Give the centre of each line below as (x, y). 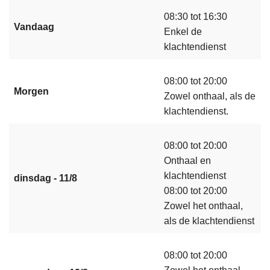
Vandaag (34, 27)
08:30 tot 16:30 (196, 17)
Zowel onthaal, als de (210, 96)
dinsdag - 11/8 (46, 178)
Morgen (31, 92)
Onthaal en (187, 161)
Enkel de (183, 32)
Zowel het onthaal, (203, 206)
